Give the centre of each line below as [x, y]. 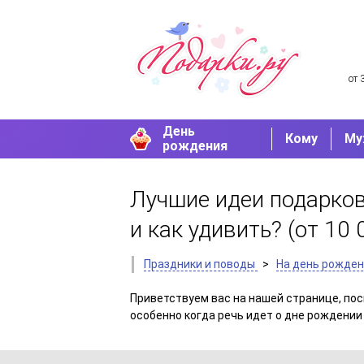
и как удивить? [209, 230]
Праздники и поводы [199, 264]
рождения [195, 146]
